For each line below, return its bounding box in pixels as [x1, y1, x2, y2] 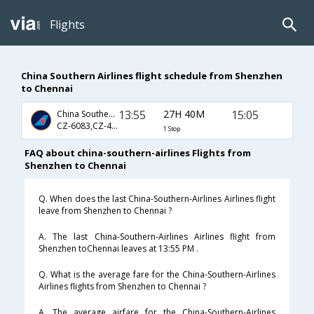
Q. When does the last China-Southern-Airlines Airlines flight [39, 193, 275, 205]
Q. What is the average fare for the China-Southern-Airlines [39, 268, 275, 281]
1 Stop [163, 124, 180, 133]
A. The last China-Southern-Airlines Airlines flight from [39, 231, 275, 243]
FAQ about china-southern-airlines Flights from [25, 146, 251, 160]
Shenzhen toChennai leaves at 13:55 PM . [39, 243, 198, 255]
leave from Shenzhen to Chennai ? [39, 205, 172, 217]
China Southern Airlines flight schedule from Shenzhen [21, 69, 282, 82]
